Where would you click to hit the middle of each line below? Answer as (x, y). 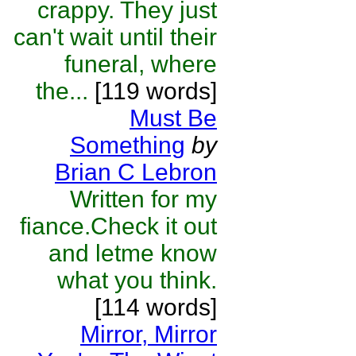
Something (128, 145)
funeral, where (141, 64)
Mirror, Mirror (149, 334)
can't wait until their (115, 37)
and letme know (133, 253)
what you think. (137, 280)
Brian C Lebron (136, 172)
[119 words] (153, 91)
